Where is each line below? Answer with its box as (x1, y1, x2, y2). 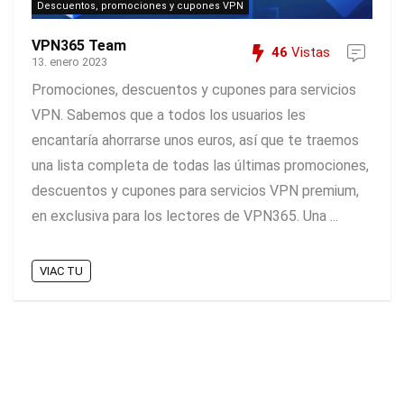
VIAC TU (40, 263, 83, 278)
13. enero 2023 (32, 55, 107, 69)
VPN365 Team (32, 37, 126, 55)
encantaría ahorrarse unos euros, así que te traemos (32, 132, 359, 150)
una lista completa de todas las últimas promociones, (32, 157, 369, 175)
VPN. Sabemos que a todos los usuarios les (32, 106, 306, 124)
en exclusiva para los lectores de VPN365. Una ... (32, 207, 338, 225)
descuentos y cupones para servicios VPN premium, (32, 182, 359, 200)
